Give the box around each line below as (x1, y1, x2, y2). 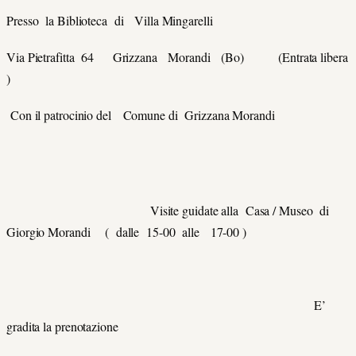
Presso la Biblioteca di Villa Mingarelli (6, 11, 213, 29)
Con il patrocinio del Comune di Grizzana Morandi (6, 106, 303, 124)
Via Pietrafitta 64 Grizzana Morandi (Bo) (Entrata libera (6, 48, 348, 66)
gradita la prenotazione (6, 318, 118, 335)
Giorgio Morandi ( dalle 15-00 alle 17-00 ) (6, 222, 246, 240)
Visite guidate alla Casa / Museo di (6, 201, 330, 219)
